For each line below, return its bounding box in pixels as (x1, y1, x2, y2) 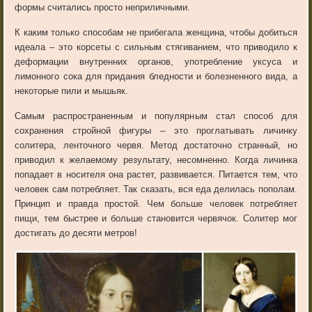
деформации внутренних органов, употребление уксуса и (15, 56, 297, 68)
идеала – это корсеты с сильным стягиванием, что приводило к (15, 42, 297, 53)
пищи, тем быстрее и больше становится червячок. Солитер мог (15, 213, 297, 224)
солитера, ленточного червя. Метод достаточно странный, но (15, 140, 297, 151)
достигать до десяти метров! (15, 228, 138, 239)
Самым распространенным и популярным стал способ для (15, 111, 297, 122)
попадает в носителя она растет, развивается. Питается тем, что (15, 169, 297, 180)
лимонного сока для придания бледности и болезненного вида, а (15, 71, 297, 82)
